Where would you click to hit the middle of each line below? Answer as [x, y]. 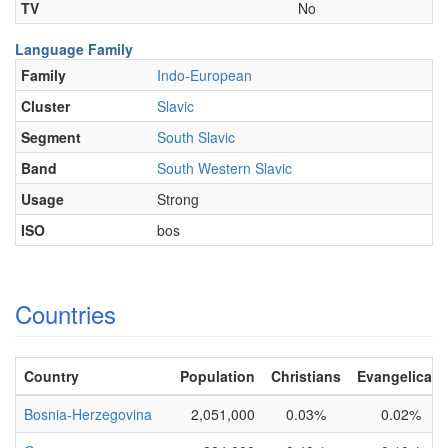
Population [211, 376]
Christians [306, 376]
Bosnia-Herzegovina [88, 414]
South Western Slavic [224, 168]
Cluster [45, 106]
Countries [65, 313]
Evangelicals [400, 376]
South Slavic [196, 137]
